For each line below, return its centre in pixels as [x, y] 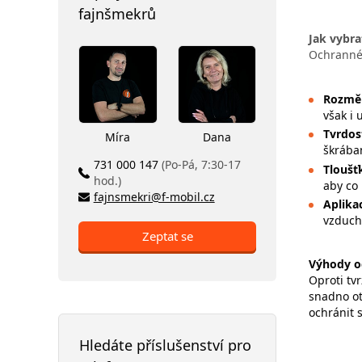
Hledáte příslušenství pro [165, 345]
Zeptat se [167, 236]
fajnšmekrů [117, 13]
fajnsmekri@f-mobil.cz [154, 197]
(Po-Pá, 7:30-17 [201, 164]
